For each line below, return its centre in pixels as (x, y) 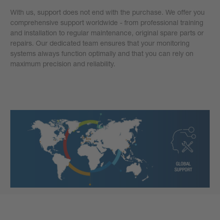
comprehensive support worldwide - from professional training (107, 23)
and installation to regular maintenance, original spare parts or (107, 33)
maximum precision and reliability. (63, 64)
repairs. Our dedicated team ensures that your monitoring (100, 43)
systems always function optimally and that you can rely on (102, 54)
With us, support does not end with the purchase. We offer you (108, 12)
